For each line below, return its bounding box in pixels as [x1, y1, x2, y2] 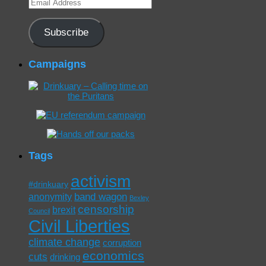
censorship [78, 203, 134, 216]
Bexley [129, 194, 149, 202]
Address [28, 5, 61, 16]
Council [28, 207, 50, 215]
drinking [50, 252, 80, 262]
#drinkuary [28, 180, 68, 189]
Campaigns [28, 58, 86, 70]
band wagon [74, 191, 127, 203]
